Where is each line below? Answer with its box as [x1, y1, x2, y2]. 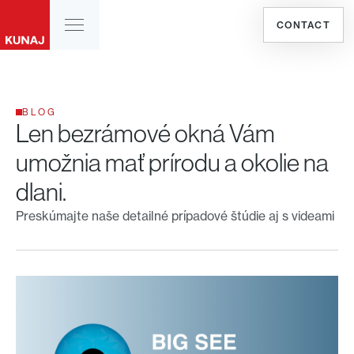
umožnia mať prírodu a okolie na [15, 148, 329, 177]
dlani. [15, 177, 66, 206]
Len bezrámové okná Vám [15, 119, 294, 148]
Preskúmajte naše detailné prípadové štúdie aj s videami [15, 208, 334, 224]
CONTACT [276, 18, 330, 31]
